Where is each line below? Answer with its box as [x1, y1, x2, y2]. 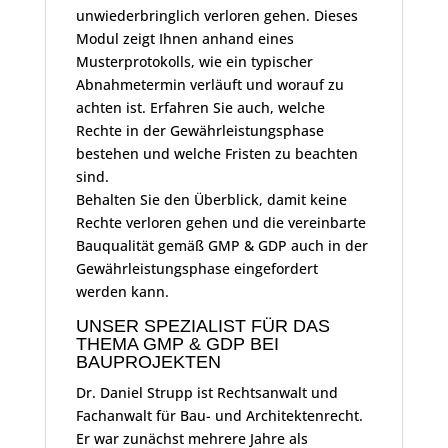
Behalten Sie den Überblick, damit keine [75, 190, 347, 210]
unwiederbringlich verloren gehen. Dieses [75, 6, 358, 26]
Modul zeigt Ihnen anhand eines [75, 29, 294, 49]
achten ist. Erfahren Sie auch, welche [75, 98, 325, 118]
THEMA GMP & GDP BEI [75, 334, 279, 355]
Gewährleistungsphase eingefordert [75, 259, 318, 279]
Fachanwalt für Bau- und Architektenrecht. [75, 406, 363, 426]
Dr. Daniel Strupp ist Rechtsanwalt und [75, 383, 338, 403]
